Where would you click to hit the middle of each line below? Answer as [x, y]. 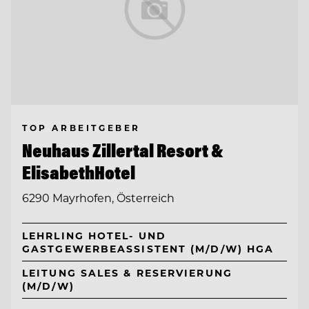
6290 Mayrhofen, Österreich [98, 197]
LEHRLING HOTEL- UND [94, 235]
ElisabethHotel [79, 173]
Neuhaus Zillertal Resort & [123, 151]
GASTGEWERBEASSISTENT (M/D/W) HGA [148, 248]
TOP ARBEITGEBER [81, 128]
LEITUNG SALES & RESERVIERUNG [127, 273]
